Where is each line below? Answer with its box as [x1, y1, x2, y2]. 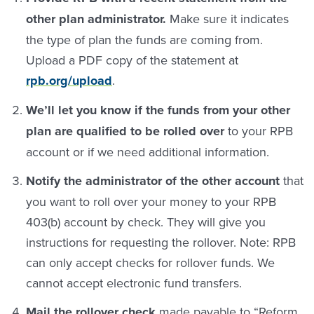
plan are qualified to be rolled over [26, 122, 228, 140]
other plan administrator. [26, 10, 166, 28]
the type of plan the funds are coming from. [26, 31, 263, 48]
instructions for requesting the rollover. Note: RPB [26, 233, 296, 251]
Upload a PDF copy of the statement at [26, 51, 238, 69]
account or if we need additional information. [26, 143, 269, 161]
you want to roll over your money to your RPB [26, 193, 276, 210]
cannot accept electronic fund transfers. [26, 274, 242, 292]
